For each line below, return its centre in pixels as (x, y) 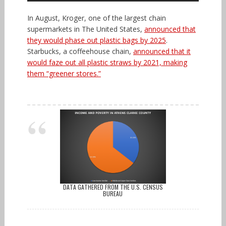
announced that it (162, 51)
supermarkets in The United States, (86, 29)
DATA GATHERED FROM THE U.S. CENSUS (113, 187)
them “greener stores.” (64, 73)
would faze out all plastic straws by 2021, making (107, 62)
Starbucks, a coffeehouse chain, (80, 51)
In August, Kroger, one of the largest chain (96, 18)
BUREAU (113, 193)
